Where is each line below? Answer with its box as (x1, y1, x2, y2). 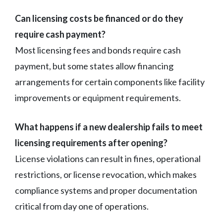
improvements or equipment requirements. (15, 92, 181, 103)
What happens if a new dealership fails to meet (15, 121, 203, 132)
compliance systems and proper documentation (15, 184, 197, 196)
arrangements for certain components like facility (15, 76, 205, 87)
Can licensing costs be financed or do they (15, 12, 183, 24)
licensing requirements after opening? (15, 137, 167, 148)
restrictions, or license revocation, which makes (15, 168, 197, 180)
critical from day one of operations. (15, 200, 149, 212)
